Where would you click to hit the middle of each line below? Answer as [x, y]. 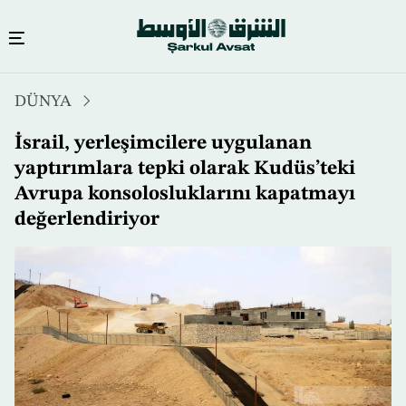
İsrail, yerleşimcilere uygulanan [163, 144]
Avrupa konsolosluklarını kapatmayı [185, 194]
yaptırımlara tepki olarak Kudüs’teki [185, 169]
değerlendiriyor [87, 220]
